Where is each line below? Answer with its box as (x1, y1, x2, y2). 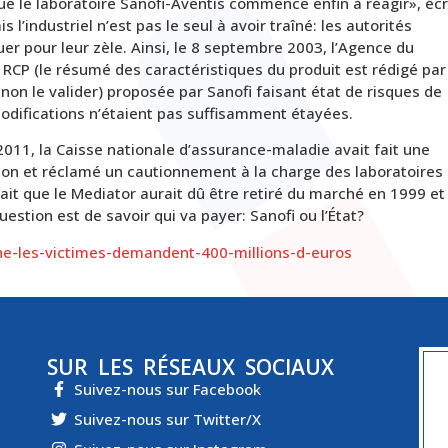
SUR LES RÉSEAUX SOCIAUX (46, 353, 334, 382)
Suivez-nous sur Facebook (73, 379, 261, 400)
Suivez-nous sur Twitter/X (73, 409, 261, 430)
